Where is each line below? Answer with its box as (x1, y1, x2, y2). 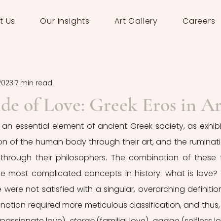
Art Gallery (114, 15, 158, 27)
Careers (183, 15, 216, 27)
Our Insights (40, 15, 90, 27)
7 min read (15, 77, 52, 88)
